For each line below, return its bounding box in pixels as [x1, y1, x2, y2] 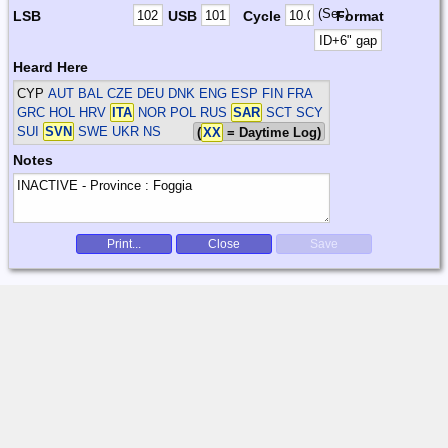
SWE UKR [74, 123, 140, 139]
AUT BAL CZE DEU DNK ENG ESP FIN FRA [48, 85, 314, 101]
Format [335, 7, 384, 24]
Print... [107, 236, 141, 251]
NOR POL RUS [134, 104, 232, 120]
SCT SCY [262, 104, 324, 120]
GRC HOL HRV [17, 104, 111, 120]
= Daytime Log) [223, 124, 322, 140]
